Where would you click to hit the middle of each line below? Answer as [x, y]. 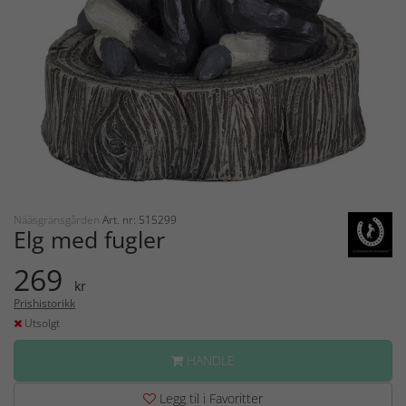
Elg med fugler [89, 239]
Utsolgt [41, 323]
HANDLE [209, 360]
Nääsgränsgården [58, 219]
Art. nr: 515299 [140, 219]
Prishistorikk [44, 303]
